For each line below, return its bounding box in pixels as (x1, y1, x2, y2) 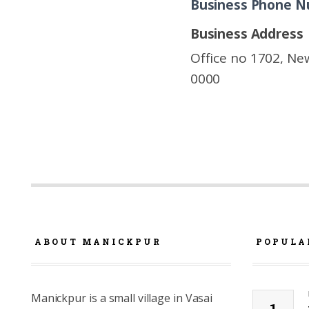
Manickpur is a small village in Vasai (31, 290, 212, 306)
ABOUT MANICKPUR (34, 236, 161, 247)
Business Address (190, 25, 303, 43)
